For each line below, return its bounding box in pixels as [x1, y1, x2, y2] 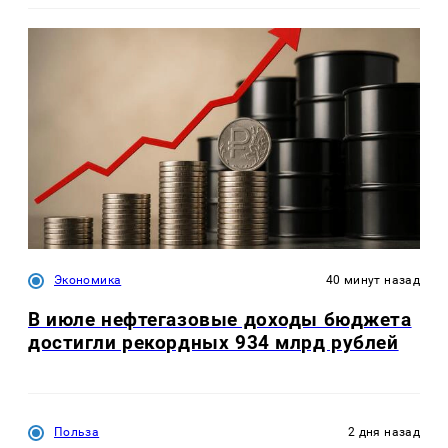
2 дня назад [348, 425, 420, 439]
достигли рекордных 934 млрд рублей [28, 330, 399, 354]
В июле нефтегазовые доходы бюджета [28, 307, 412, 331]
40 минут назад [325, 272, 420, 287]
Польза [54, 425, 100, 439]
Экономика [54, 272, 122, 287]
